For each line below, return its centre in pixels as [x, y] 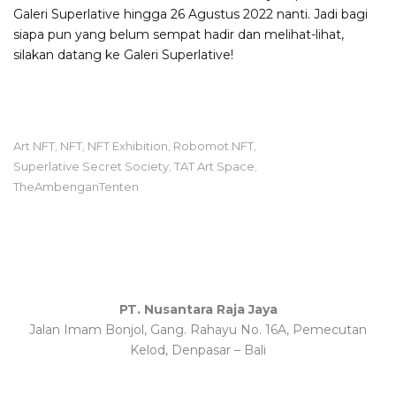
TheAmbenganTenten [76, 187]
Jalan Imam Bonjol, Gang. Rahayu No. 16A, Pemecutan [198, 330]
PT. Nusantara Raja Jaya [198, 309]
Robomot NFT [213, 146]
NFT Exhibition [128, 146]
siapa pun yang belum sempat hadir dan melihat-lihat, [179, 34]
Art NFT [34, 146]
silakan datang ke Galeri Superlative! [123, 55]
